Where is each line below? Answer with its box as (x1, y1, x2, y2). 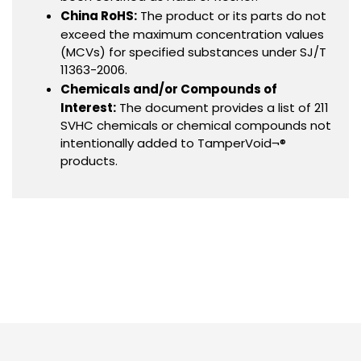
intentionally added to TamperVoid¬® (60, 134, 286, 151)
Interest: (60, 98, 116, 116)
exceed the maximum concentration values (60, 25, 324, 43)
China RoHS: (60, 6, 137, 24)
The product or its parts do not (137, 6, 326, 24)
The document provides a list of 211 (116, 98, 329, 116)
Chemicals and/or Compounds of (60, 80, 277, 98)
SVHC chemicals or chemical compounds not (60, 116, 331, 134)
